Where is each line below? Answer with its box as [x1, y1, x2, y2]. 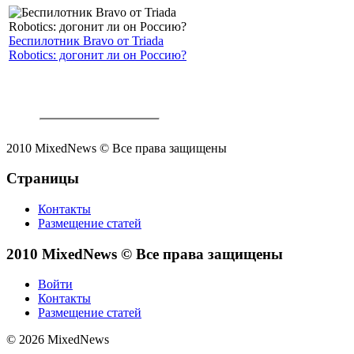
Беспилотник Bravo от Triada [9, 33, 164, 47]
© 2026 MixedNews [6, 333, 109, 347]
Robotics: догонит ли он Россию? [9, 47, 186, 62]
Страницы [6, 170, 79, 187]
